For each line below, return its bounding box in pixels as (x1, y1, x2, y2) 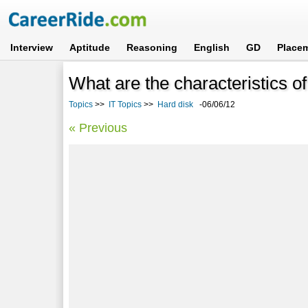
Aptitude (69, 42, 111, 53)
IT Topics (109, 99, 142, 109)
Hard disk (157, 99, 194, 109)
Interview (10, 42, 54, 53)
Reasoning (126, 42, 178, 53)
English (194, 42, 230, 53)
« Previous (69, 120, 128, 135)
